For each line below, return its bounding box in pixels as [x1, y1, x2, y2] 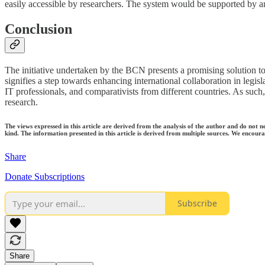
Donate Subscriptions [5, 171, 85, 182]
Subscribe [177, 198, 217, 209]
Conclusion [5, 21, 72, 37]
